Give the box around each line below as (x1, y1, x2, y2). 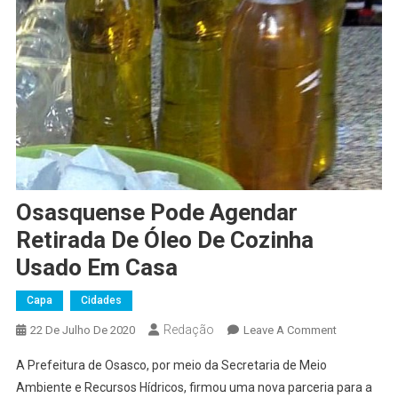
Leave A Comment (243, 322, 337, 337)
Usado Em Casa (15, 253, 178, 281)
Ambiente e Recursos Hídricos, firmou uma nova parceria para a (15, 379, 372, 394)
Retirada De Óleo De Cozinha (15, 226, 314, 253)
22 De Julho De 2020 (29, 322, 135, 337)
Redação (163, 322, 214, 337)
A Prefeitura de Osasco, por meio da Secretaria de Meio (15, 357, 327, 372)
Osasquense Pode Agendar (15, 198, 298, 226)
